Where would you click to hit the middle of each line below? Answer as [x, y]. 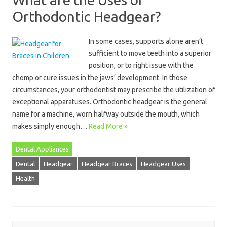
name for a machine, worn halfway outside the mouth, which [106, 114]
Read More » [108, 126]
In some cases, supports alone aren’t [146, 41]
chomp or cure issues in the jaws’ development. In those [100, 78]
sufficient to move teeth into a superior [150, 53]
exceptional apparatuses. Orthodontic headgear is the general [110, 102]
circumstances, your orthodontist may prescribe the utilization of [113, 90]
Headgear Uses [163, 164]
